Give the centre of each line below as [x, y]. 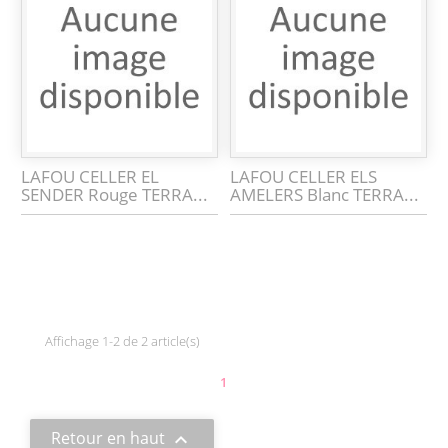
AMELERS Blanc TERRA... [325, 195]
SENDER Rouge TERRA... [115, 195]
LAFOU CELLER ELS [304, 177]
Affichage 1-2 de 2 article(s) [122, 341]
